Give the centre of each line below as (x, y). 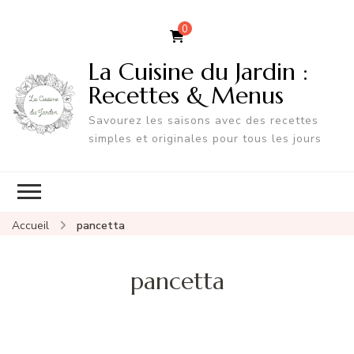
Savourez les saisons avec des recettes (203, 120)
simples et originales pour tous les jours (205, 138)
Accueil (30, 225)
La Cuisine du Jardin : (198, 71)
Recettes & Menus (186, 95)
